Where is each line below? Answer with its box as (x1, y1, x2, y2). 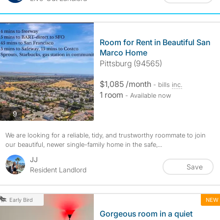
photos (16, 109, 38, 117)
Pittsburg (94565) (99, 58, 162, 68)
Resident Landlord (29, 165, 86, 174)
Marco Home (99, 48, 147, 57)
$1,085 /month (99, 79, 153, 89)
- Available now (125, 91, 171, 99)
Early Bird (9, 196, 33, 203)
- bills (153, 81, 172, 88)
